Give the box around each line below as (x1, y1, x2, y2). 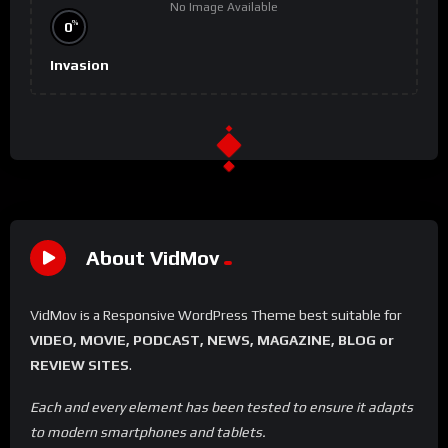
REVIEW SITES (30, 357, 129, 374)
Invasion (50, 57, 109, 74)
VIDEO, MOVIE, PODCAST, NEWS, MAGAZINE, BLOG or (30, 332, 394, 349)
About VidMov (86, 245, 219, 269)
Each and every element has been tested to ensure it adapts (30, 398, 413, 415)
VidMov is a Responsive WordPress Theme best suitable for (30, 307, 402, 324)
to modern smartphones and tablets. (30, 423, 266, 440)
